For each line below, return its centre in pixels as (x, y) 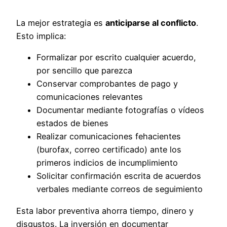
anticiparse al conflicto (151, 23)
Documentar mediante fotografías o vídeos (120, 110)
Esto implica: (41, 36)
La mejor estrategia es (61, 23)
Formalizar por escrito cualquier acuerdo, (116, 58)
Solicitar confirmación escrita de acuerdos (119, 176)
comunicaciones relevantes (90, 97)
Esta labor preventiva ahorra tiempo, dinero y (105, 211)
